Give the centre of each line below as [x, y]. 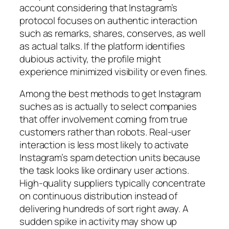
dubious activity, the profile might [90, 59]
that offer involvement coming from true [104, 119]
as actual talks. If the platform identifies [102, 46]
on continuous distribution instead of [99, 196]
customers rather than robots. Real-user [105, 132]
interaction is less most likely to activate [104, 145]
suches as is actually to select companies [108, 107]
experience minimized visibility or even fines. [113, 71]
